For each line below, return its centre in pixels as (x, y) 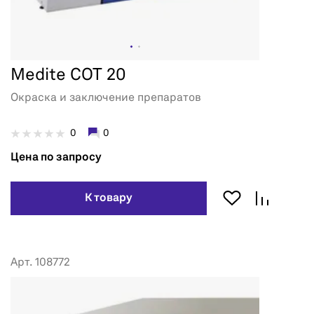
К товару (109, 199)
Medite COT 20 (68, 76)
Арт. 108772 (40, 263)
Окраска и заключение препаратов (106, 98)
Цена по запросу (56, 158)
